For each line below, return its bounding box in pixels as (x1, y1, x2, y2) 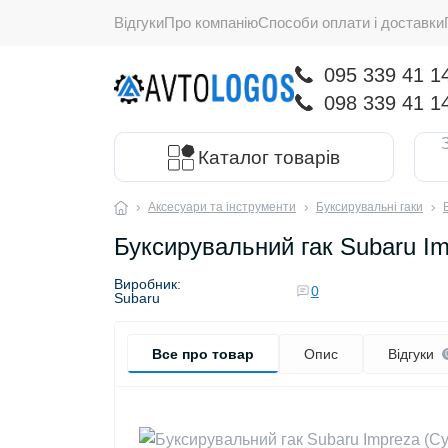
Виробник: (114, 276, 181, 292)
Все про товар (152, 346, 254, 362)
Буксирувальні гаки (316, 200, 423, 214)
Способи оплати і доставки (258, 14, 444, 31)
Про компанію (164, 14, 258, 31)
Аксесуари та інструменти (148, 200, 296, 214)
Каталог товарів (198, 146, 340, 168)
